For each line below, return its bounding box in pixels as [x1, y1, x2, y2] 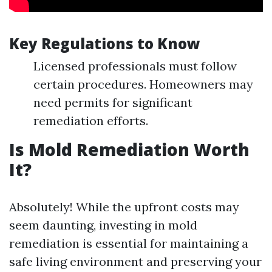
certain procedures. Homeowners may [33, 76, 253, 92]
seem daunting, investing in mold [9, 217, 197, 233]
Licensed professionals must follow [33, 58, 237, 73]
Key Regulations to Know [9, 33, 200, 53]
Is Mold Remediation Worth [9, 137, 250, 161]
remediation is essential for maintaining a [9, 235, 248, 251]
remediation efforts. [33, 112, 148, 128]
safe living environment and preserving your [9, 253, 262, 269]
